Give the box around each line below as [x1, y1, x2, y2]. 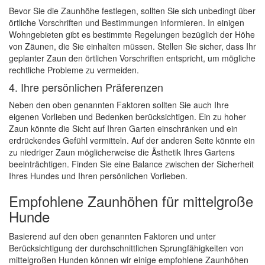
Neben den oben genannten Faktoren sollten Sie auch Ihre [9, 99, 229, 111]
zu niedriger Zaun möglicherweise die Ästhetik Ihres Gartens [9, 146, 235, 158]
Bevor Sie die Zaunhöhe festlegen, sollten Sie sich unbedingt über [9, 5, 256, 17]
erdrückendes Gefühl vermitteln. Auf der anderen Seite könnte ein [9, 134, 255, 146]
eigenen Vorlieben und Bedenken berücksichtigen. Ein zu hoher [9, 111, 246, 122]
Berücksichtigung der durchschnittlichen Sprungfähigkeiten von [9, 242, 244, 254]
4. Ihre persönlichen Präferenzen [9, 79, 163, 95]
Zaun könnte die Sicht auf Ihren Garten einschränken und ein [9, 122, 238, 134]
